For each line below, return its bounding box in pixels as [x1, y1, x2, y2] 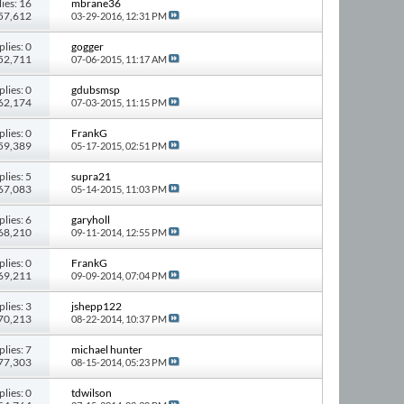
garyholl [70, 212, 110, 226]
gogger [70, 39, 104, 53]
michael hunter [70, 342, 142, 356]
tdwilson [70, 385, 112, 399]
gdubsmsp [70, 82, 120, 96]
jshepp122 [70, 298, 122, 313]
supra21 [70, 169, 111, 183]
